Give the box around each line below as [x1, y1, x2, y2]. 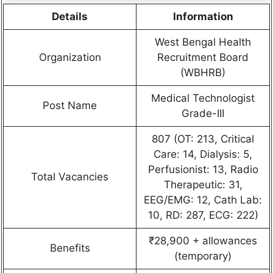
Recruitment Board [157, 51, 249, 63]
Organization [38, 51, 101, 63]
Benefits [49, 241, 90, 254]
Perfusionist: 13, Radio [147, 163, 258, 175]
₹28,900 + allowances [149, 234, 257, 247]
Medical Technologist [151, 91, 255, 104]
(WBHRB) [180, 66, 225, 79]
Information [172, 10, 233, 23]
